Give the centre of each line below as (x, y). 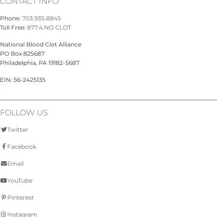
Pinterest (21, 198)
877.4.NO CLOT (49, 28)
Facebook (22, 147)
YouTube (20, 181)
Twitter (18, 130)
